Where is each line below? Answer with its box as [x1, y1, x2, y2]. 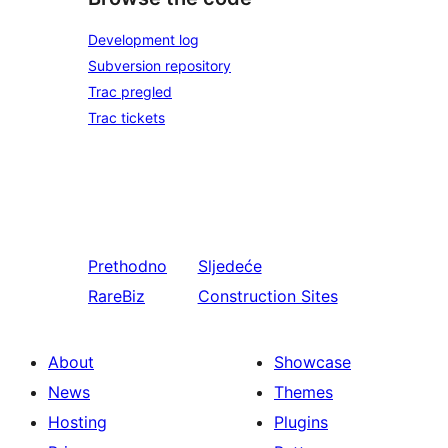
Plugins [274, 411, 328, 432]
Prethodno [88, 255, 167, 276]
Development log [88, 30, 199, 48]
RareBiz [88, 285, 145, 306]
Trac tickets [88, 108, 165, 126]
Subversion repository [88, 56, 231, 74]
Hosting [48, 411, 107, 432]
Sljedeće [197, 255, 262, 276]
